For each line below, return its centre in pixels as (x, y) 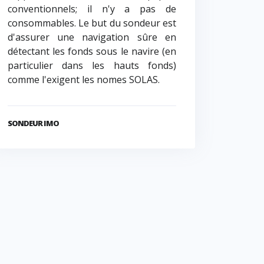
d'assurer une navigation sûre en (92, 37)
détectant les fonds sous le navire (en (92, 52)
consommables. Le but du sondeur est (92, 23)
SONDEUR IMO (33, 123)
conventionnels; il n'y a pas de (92, 9)
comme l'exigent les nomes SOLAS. (83, 80)
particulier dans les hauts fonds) (92, 66)
